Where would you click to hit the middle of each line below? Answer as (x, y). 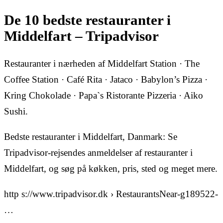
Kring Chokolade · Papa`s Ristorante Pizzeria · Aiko (104, 96)
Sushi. (16, 111)
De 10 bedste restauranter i (87, 20)
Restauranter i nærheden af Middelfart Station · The (102, 64)
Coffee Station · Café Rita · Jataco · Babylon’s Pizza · (106, 80)
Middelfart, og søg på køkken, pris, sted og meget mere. (111, 169)
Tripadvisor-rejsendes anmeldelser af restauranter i (98, 153)
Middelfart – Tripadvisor (81, 36)
